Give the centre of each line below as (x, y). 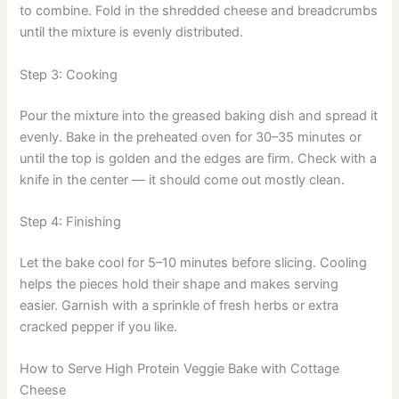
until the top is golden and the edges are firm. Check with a (199, 158)
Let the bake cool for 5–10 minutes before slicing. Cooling (194, 262)
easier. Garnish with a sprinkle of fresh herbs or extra (179, 305)
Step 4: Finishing (71, 222)
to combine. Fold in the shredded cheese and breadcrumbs (199, 11)
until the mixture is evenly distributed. (132, 33)
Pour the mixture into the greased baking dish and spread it (199, 115)
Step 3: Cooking (69, 74)
